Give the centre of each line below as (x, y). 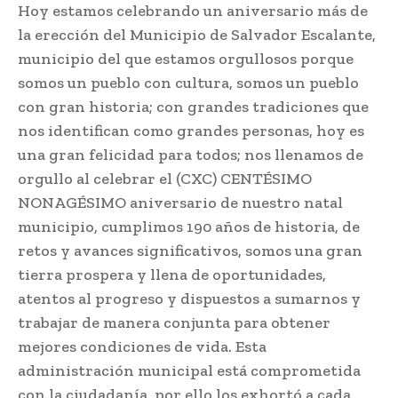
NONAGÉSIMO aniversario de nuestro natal (180, 202)
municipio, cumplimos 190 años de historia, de (189, 226)
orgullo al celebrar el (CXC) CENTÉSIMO (165, 178)
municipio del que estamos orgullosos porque (186, 58)
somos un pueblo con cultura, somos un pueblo (188, 82)
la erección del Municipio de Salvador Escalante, (197, 34)
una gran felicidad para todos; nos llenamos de (191, 154)
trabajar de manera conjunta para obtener (174, 322)
